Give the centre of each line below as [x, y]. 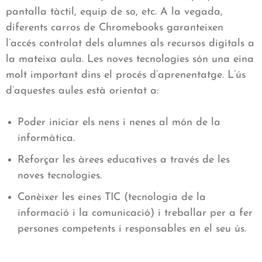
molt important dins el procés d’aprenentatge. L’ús [126, 75]
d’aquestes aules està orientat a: [82, 91]
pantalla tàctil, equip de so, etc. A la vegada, [114, 12]
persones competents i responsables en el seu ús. [132, 229]
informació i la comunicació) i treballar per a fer [135, 213]
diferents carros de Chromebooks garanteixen [115, 28]
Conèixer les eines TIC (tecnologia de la [112, 198]
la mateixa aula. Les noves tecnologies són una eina [130, 60]
